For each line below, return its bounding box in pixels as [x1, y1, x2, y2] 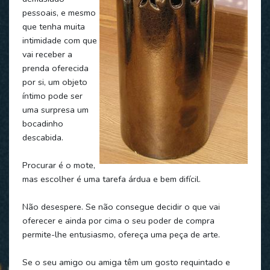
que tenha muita [22, 20, 85, 33]
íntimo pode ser [22, 89, 83, 102]
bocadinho [22, 117, 63, 130]
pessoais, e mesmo [22, 6, 96, 19]
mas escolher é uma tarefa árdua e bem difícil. [22, 172, 201, 185]
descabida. [22, 131, 63, 143]
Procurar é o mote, [22, 159, 95, 171]
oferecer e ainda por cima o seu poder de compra [22, 214, 215, 227]
